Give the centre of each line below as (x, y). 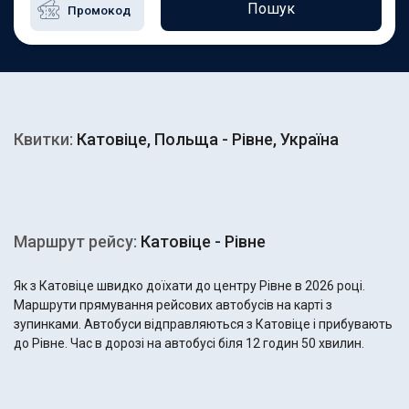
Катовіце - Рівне (201, 241)
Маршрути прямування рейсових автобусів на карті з (173, 305)
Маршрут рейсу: (75, 241)
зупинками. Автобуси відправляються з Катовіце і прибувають (203, 324)
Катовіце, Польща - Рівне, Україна (206, 139)
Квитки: (43, 139)
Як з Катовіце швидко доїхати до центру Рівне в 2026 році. (189, 286)
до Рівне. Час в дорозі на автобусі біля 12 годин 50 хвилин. (189, 343)
